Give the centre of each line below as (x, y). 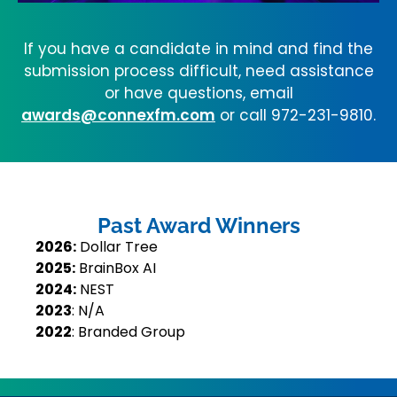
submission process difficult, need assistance (198, 70)
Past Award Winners (198, 225)
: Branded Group (128, 331)
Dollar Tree (117, 246)
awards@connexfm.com (118, 115)
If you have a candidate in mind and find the (198, 48)
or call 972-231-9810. (296, 115)
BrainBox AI (116, 268)
